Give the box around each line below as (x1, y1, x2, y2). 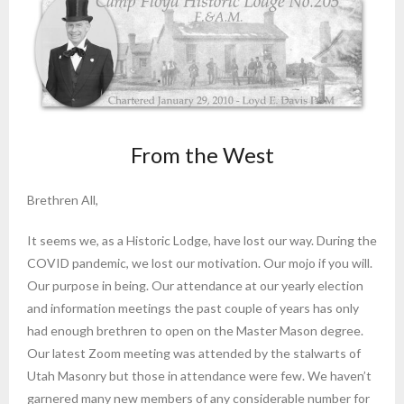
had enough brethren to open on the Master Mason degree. (27, 323, 363, 339)
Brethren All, (27, 192, 98, 208)
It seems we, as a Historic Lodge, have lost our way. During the (27, 233, 377, 249)
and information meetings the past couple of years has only (27, 300, 359, 317)
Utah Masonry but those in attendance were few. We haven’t (27, 368, 372, 384)
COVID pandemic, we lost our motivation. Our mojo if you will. (27, 255, 372, 271)
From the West (130, 142, 274, 169)
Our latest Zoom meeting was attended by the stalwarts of (27, 345, 361, 362)
